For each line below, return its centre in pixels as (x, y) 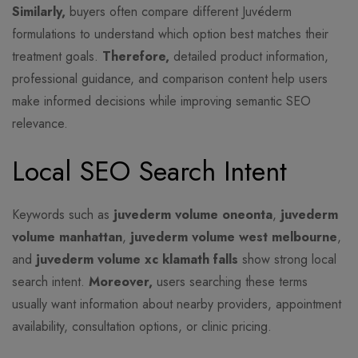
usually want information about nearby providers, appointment (177, 304)
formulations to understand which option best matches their (170, 34)
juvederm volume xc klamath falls (137, 260)
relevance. (40, 124)
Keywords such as (63, 215)
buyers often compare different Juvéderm (179, 12)
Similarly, (39, 12)
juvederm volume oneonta (193, 215)
